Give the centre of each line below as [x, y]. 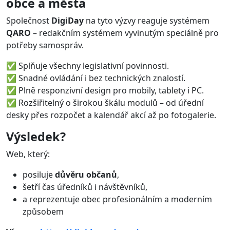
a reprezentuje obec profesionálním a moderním [117, 199]
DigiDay [68, 20]
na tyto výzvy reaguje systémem [147, 20]
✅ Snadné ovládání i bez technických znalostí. [96, 78]
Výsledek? [36, 136]
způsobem [43, 211]
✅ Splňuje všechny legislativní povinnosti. [88, 65]
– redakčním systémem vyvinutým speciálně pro [125, 33]
